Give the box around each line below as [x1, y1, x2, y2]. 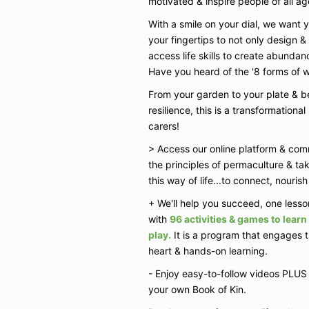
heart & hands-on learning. [148, 244, 270, 257]
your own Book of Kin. [148, 283, 249, 295]
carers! [148, 119, 182, 132]
